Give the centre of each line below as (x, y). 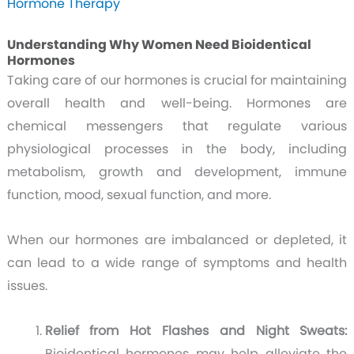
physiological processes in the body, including (177, 149)
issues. (27, 286)
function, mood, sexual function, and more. (139, 195)
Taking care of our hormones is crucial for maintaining (177, 81)
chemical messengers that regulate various (177, 126)
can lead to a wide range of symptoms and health (177, 263)
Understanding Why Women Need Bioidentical (159, 45)
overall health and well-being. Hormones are (177, 104)
